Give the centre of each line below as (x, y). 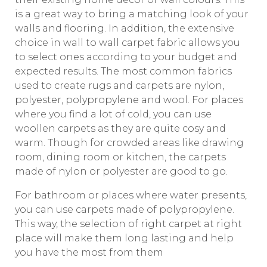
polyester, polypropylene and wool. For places (129, 100)
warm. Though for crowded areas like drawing (129, 143)
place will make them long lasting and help (124, 238)
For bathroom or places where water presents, (131, 195)
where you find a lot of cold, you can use (113, 114)
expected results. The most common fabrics (123, 71)
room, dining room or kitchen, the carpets (120, 157)
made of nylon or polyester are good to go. (121, 171)
